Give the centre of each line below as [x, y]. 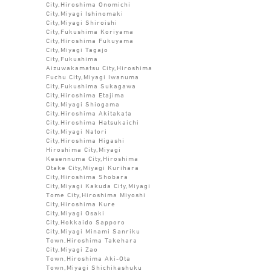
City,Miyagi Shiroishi [81, 22]
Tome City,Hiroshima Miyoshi [96, 194]
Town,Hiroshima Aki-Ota [88, 258]
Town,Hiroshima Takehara [91, 240]
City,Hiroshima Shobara [87, 176]
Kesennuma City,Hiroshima [92, 158]
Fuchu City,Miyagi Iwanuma [92, 76]
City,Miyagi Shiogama [83, 103]
